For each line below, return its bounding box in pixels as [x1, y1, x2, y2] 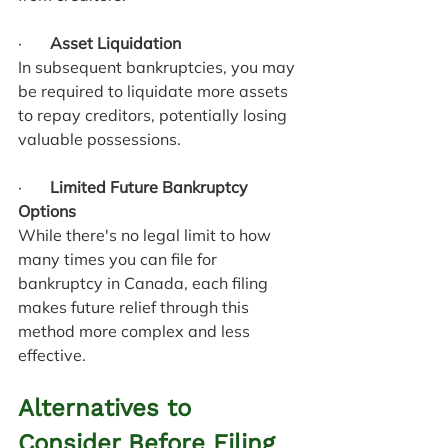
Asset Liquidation [50, 32, 181, 53]
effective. [18, 344, 86, 365]
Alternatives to [18, 393, 199, 422]
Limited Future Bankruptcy [50, 176, 252, 197]
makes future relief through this [18, 296, 253, 317]
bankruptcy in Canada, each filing [18, 272, 272, 293]
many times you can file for [18, 248, 221, 269]
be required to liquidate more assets [18, 80, 292, 101]
